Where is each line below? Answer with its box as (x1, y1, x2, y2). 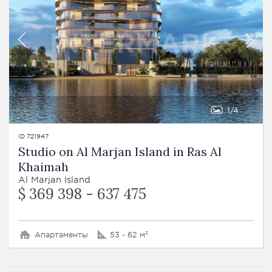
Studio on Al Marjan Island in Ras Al (18, 144, 222, 160)
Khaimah (18, 159, 69, 175)
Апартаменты (35, 229, 88, 240)
